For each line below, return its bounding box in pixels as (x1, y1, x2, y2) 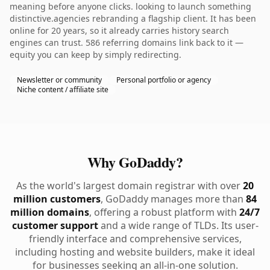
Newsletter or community (17, 75, 102, 85)
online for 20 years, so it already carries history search (10, 25, 229, 36)
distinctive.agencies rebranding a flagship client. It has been (10, 13, 256, 24)
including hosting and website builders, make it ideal (15, 245, 255, 259)
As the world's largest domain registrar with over (16, 179, 243, 192)
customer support (11, 219, 98, 232)
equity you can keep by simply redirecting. (10, 49, 181, 60)
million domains (10, 206, 89, 219)
